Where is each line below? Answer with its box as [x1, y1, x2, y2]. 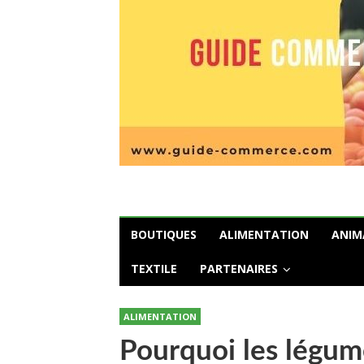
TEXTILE [131, 261, 177, 276]
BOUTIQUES [131, 227, 197, 242]
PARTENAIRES [200, 261, 278, 276]
